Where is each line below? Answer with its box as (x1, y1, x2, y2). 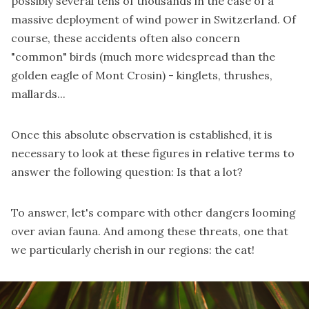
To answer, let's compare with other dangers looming (11, 205, 296, 219)
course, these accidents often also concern (11, 30, 240, 45)
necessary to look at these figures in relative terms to (11, 146, 295, 160)
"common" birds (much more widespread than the (11, 49, 275, 63)
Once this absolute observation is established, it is (11, 127, 272, 141)
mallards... (11, 86, 66, 101)
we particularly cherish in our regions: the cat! (11, 242, 255, 257)
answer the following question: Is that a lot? (11, 164, 243, 179)
